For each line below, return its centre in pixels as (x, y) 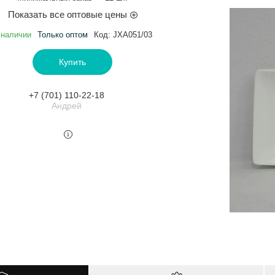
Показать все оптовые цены (67, 14)
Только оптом (63, 34)
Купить (72, 62)
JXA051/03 (133, 34)
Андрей (66, 105)
